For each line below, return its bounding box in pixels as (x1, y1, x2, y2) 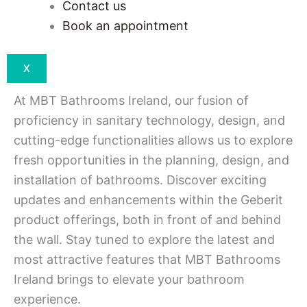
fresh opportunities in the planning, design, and (14, 153, 289, 167)
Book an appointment (62, 19, 188, 33)
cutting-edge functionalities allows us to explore (14, 133, 293, 147)
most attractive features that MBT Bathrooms (14, 252, 280, 267)
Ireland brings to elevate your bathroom (14, 272, 245, 286)
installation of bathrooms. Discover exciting (14, 173, 267, 187)
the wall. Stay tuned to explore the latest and (14, 232, 275, 247)
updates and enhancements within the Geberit (14, 193, 283, 207)
